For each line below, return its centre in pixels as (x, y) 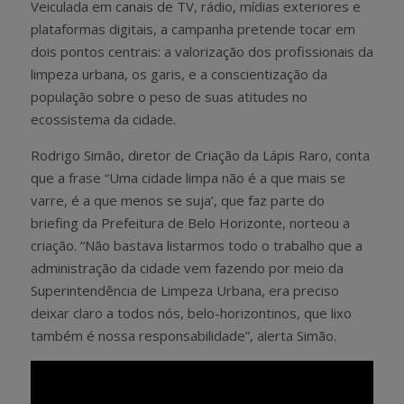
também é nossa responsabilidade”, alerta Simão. (184, 335)
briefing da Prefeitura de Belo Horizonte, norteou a (192, 222)
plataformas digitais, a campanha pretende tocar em (193, 28)
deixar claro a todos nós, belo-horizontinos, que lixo (191, 312)
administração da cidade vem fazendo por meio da (187, 267)
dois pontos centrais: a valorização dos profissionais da (202, 51)
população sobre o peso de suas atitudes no (169, 96)
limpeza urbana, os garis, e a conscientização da (179, 73)
